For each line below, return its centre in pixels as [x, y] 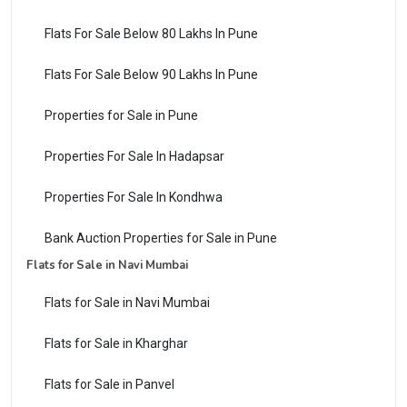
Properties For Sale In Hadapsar [134, 156]
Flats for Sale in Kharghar [116, 343]
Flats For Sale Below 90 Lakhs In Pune [151, 74]
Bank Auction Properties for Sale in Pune [161, 238]
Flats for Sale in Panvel [109, 384]
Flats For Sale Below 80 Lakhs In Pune [151, 33]
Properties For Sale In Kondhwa [134, 197]
